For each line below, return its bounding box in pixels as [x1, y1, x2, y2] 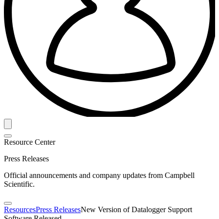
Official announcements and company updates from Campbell [4, 171, 195, 179]
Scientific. [4, 179, 35, 188]
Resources [4, 205, 36, 214]
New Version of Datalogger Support [81, 205, 192, 214]
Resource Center [4, 137, 55, 146]
